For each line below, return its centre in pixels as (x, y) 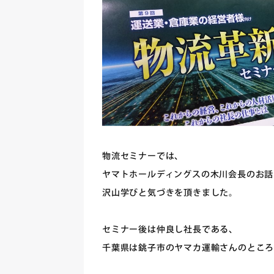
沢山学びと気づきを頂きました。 (170, 193)
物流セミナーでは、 (143, 156)
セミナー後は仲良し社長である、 (170, 230)
